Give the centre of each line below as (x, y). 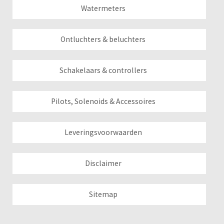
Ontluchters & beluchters (103, 39)
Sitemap (103, 194)
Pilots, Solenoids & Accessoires (103, 101)
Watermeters (103, 8)
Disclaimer (103, 163)
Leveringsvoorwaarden (103, 132)
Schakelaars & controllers (103, 70)
